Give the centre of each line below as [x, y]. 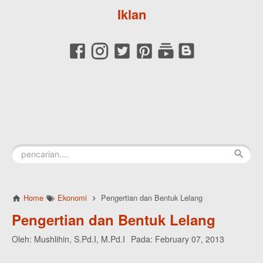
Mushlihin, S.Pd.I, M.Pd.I [80, 239]
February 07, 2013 [190, 239]
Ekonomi [72, 198]
